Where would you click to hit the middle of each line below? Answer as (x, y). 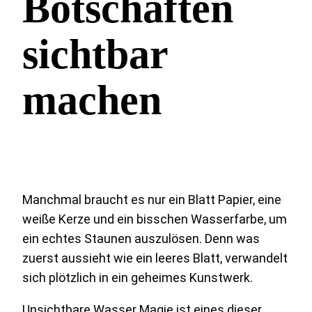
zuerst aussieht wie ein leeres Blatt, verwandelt (155, 258)
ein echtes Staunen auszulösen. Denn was (141, 238)
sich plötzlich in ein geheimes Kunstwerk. (138, 277)
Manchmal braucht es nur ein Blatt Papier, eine (152, 199)
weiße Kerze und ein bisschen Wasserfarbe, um (155, 219)
